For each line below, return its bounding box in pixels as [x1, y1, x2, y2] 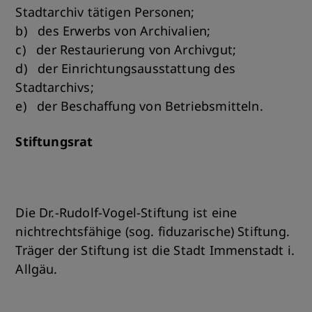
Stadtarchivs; [15, 79, 94, 95]
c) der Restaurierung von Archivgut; [15, 41, 237, 58]
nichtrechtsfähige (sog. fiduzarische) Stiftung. [15, 223, 290, 240]
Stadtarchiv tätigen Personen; [15, 3, 195, 20]
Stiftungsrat [15, 133, 93, 150]
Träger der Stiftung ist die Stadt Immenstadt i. [15, 242, 295, 258]
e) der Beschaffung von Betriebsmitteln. [15, 97, 263, 114]
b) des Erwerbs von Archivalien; [15, 22, 211, 39]
